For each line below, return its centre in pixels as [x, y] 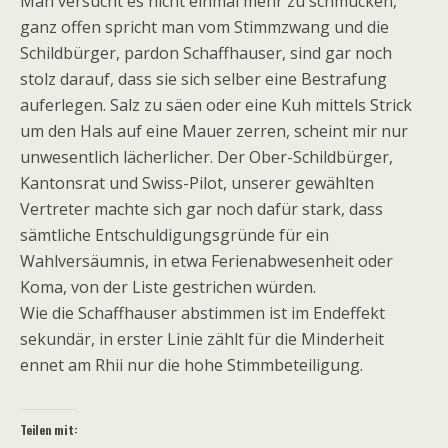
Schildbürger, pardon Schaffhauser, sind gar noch [206, 53]
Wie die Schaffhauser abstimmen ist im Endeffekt [202, 313]
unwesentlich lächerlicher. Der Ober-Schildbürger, [206, 157]
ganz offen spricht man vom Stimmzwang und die [204, 27]
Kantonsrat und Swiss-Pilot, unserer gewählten [197, 183]
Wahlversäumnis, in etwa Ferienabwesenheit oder [206, 261]
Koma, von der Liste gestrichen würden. [168, 287]
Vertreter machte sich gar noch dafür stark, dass [201, 209]
